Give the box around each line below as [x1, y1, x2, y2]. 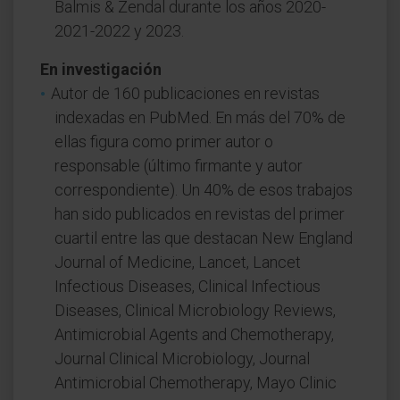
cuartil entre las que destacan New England [54, 229, 353, 247]
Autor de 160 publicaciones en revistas [51, 84, 320, 103]
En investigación [40, 60, 162, 79]
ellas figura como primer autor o [54, 132, 273, 151]
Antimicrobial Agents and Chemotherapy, [54, 325, 334, 344]
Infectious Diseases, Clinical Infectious [54, 277, 321, 296]
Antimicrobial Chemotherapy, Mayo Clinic [54, 373, 337, 392]
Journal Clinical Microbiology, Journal [54, 349, 310, 368]
